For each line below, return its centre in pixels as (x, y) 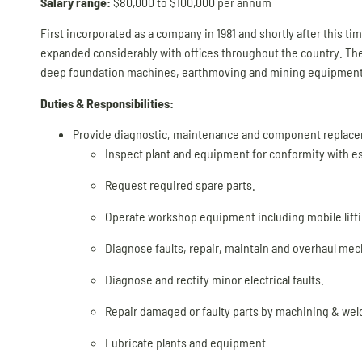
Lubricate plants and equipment (185, 343)
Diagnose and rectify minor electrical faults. (215, 280)
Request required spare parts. (180, 185)
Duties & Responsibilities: (107, 103)
